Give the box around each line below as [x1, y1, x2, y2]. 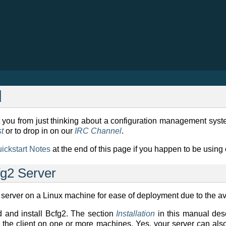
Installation [116, 209, 155, 218]
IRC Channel [75, 127, 122, 135]
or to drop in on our [4, 127, 75, 135]
